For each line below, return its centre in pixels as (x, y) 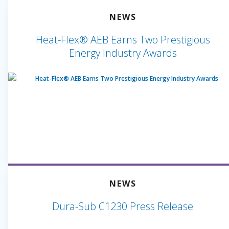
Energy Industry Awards (123, 53)
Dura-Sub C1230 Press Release (123, 206)
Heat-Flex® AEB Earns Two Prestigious (123, 40)
